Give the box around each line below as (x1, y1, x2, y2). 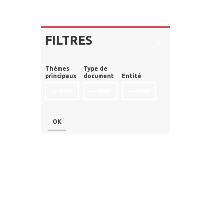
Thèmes (45, 65, 69, 72)
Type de (83, 65, 108, 72)
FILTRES (45, 33, 92, 48)
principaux (45, 73, 77, 80)
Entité (121, 73, 141, 80)
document (83, 73, 114, 80)
